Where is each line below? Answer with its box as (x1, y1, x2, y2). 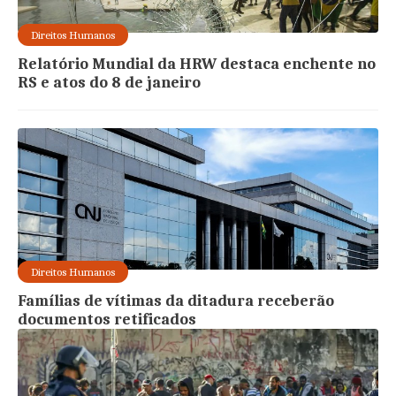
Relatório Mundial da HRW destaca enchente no (18, 55, 377, 74)
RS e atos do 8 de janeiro (18, 73, 202, 93)
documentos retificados (18, 310, 197, 330)
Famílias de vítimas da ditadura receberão (18, 292, 335, 311)
